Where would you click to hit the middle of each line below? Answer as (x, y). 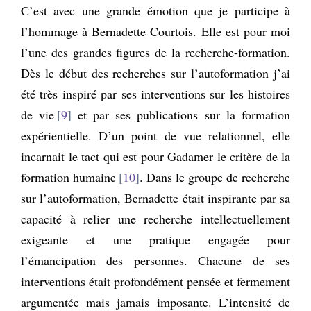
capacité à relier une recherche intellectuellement (155, 218)
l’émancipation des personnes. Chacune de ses (155, 260)
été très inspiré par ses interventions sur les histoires (155, 93)
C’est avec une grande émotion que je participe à (155, 10)
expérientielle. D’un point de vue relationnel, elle (155, 135)
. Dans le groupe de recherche (215, 177)
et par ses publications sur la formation (181, 114)
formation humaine (69, 177)
